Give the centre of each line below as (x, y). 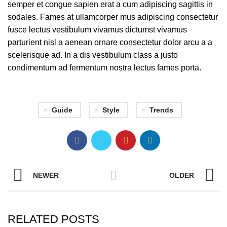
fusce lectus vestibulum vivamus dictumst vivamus (97, 30)
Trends (161, 110)
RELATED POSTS (53, 219)
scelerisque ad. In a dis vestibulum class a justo (93, 55)
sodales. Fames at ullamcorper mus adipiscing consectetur (113, 17)
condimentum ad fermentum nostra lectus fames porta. (104, 68)
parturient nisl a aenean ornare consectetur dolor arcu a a (110, 43)
